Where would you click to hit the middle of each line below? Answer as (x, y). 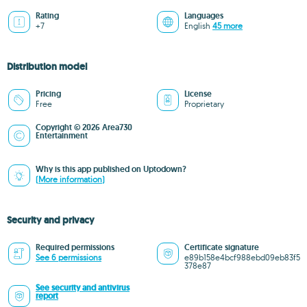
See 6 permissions (69, 257)
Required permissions (75, 247)
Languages (204, 16)
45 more (228, 26)
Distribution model (47, 66)
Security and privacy (51, 220)
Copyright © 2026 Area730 (84, 127)
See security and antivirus (83, 288)
